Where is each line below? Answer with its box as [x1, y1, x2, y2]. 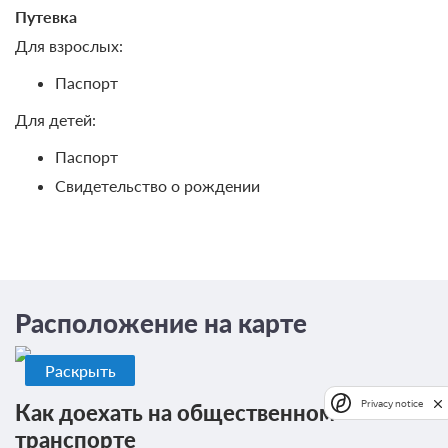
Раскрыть [44, 360, 116, 380]
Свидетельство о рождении [55, 175, 260, 195]
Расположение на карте [15, 308, 307, 339]
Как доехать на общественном [15, 399, 335, 427]
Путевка [15, 6, 77, 26]
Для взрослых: [15, 35, 123, 55]
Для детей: [15, 109, 96, 129]
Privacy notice [361, 397, 423, 409]
